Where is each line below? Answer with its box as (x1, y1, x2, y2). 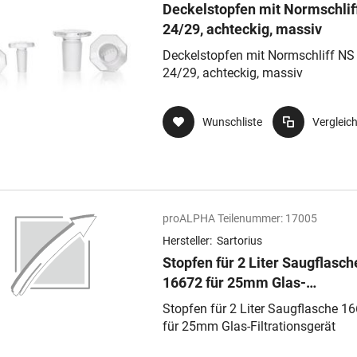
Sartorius (217, 234, 262, 247)
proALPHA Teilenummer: (163, 212, 283, 225)
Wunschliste (202, 116, 262, 128)
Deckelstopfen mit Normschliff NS (163, 48, 355, 63)
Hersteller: (163, 234, 214, 247)
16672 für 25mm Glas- (163, 274, 306, 291)
